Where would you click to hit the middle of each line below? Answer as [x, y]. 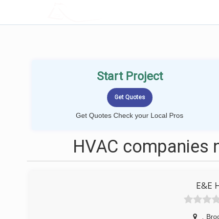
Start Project [130, 76]
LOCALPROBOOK [104, 12]
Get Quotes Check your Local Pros [130, 115]
